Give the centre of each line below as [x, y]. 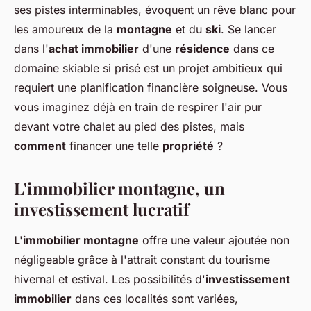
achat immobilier [94, 49]
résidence [202, 49]
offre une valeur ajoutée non [214, 241]
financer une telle [114, 146]
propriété [188, 146]
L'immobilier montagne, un [119, 188]
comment [40, 146]
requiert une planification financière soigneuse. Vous [151, 88]
